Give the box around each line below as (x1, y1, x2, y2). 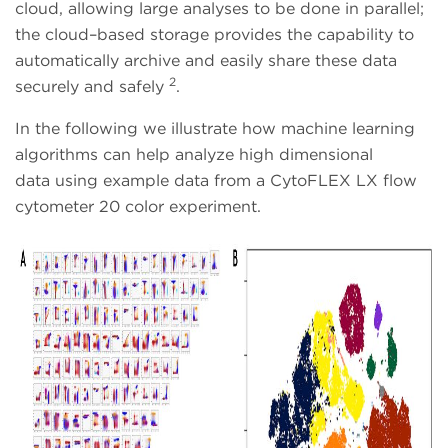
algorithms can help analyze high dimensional (15, 145, 373, 165)
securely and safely (15, 77, 169, 97)
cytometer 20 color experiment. (15, 197, 261, 217)
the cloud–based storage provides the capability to (15, 25, 414, 45)
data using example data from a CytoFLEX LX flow (15, 171, 417, 191)
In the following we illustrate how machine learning (15, 119, 415, 139)
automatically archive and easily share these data (15, 51, 397, 71)
